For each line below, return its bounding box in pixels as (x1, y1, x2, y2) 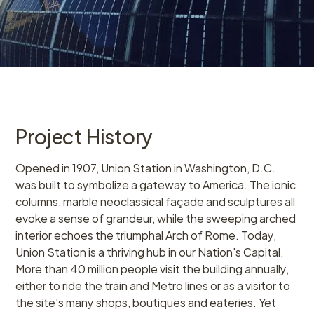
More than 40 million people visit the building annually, (15, 258, 289, 278)
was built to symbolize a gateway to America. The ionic (15, 174, 296, 193)
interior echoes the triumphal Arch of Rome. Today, (15, 224, 277, 244)
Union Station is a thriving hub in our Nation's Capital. (15, 241, 285, 261)
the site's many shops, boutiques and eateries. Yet (15, 292, 277, 311)
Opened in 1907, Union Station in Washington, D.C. (15, 157, 276, 177)
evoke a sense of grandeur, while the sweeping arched (15, 207, 296, 227)
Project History (15, 118, 153, 151)
